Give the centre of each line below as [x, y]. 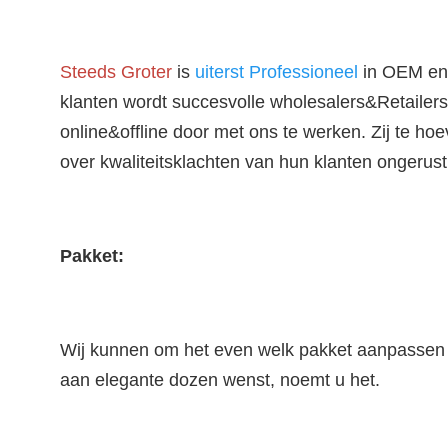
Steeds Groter [116, 72]
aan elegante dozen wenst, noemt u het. [220, 380]
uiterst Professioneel [276, 72]
